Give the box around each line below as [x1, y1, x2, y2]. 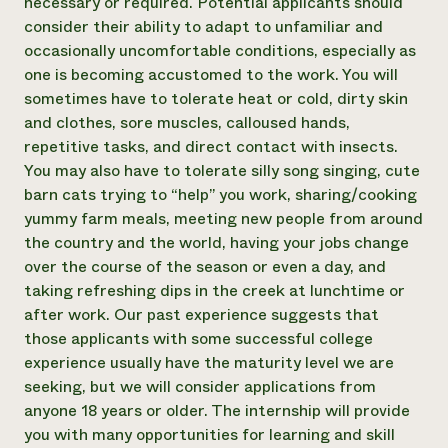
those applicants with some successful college [24, 327, 373, 350]
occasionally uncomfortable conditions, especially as [24, 39, 416, 62]
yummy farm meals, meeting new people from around [24, 207, 423, 230]
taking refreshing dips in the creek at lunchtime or [24, 279, 405, 302]
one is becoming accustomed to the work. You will [24, 63, 398, 86]
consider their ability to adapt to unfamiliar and [24, 15, 383, 38]
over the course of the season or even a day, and [24, 255, 386, 278]
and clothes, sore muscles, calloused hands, [24, 111, 350, 134]
